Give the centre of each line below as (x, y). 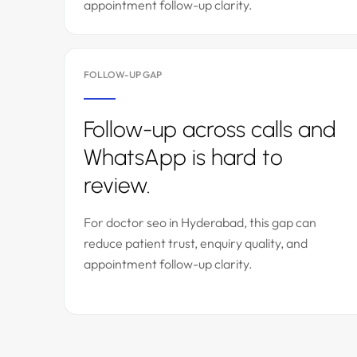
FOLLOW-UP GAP (123, 75)
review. (117, 185)
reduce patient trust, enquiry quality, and (196, 243)
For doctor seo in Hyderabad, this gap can (200, 222)
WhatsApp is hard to (183, 157)
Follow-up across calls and (210, 129)
